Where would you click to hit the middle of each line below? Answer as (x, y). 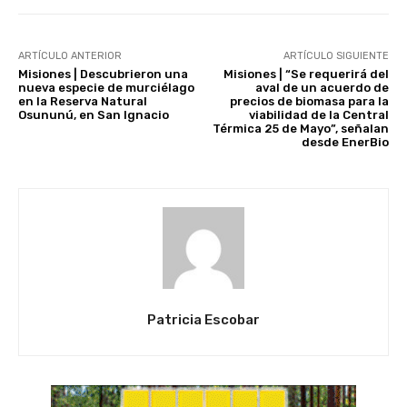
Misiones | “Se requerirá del (306, 74)
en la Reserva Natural (83, 101)
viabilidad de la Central (318, 114)
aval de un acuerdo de (322, 87)
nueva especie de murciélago (106, 87)
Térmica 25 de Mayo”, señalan (300, 128)
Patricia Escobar (203, 319)
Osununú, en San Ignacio (94, 114)
